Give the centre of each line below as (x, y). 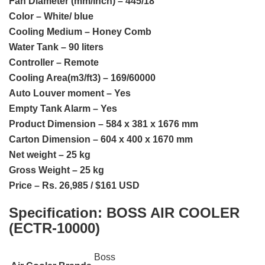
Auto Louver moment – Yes (70, 93)
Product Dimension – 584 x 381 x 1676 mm (104, 124)
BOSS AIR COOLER (173, 213)
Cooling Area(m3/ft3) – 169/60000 (82, 78)
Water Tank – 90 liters (56, 47)
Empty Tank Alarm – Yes (63, 109)
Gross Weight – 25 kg (56, 170)
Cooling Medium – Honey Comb (80, 32)
